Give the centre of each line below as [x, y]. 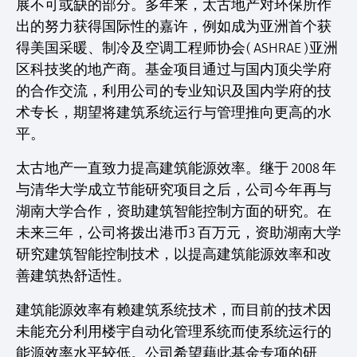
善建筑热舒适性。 [73, 276]
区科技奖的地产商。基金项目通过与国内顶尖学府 [174, 69]
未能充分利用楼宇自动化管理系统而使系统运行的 [174, 331]
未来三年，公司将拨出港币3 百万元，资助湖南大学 [178, 233]
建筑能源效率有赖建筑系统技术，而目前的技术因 [174, 310]
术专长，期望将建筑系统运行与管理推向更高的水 [174, 112]
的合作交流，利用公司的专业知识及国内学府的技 [174, 91]
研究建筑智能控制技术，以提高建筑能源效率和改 [174, 254]
